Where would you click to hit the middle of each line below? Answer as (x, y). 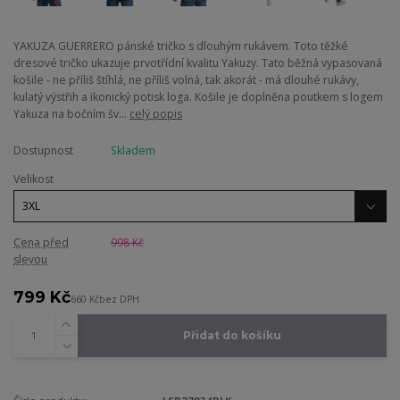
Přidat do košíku (232, 336)
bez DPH (119, 300)
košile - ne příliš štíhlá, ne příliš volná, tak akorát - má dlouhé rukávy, (186, 80)
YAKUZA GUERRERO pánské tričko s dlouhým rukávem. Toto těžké (181, 46)
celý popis (156, 114)
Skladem (133, 151)
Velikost (33, 179)
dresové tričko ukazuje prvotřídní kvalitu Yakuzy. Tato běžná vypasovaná (198, 63)
